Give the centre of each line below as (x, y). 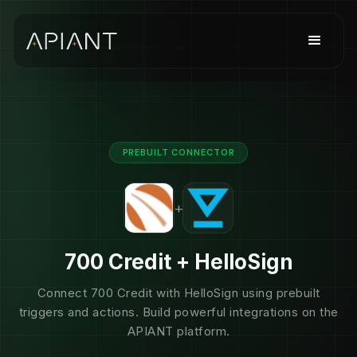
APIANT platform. (178, 331)
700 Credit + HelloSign (178, 262)
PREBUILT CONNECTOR (178, 152)
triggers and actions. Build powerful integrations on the (178, 312)
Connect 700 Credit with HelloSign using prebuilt (178, 293)
